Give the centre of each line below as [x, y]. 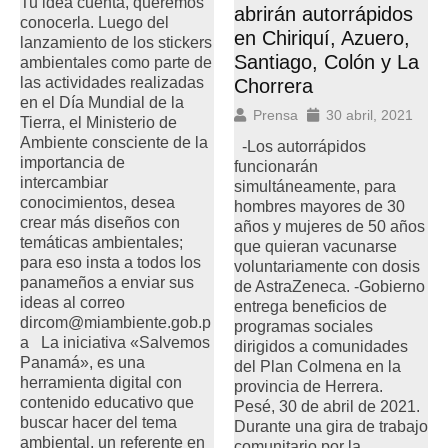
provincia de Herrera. [312, 386]
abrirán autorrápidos [323, 13]
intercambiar [64, 182]
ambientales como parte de [116, 62]
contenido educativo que [107, 402]
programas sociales [303, 326]
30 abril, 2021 [369, 114]
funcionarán [276, 166]
